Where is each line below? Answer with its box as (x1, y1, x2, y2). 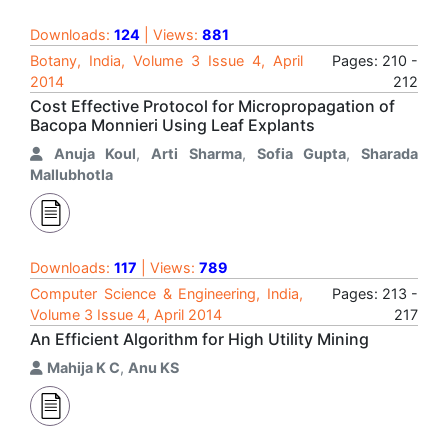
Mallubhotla (30, 166, 113, 183)
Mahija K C (47, 359, 120, 376)
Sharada (361, 145, 419, 162)
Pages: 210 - (332, 52, 418, 69)
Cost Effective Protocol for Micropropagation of (30, 96, 395, 116)
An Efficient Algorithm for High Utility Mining (30, 329, 369, 349)
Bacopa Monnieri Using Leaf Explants (30, 115, 315, 135)
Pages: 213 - (332, 285, 418, 302)
